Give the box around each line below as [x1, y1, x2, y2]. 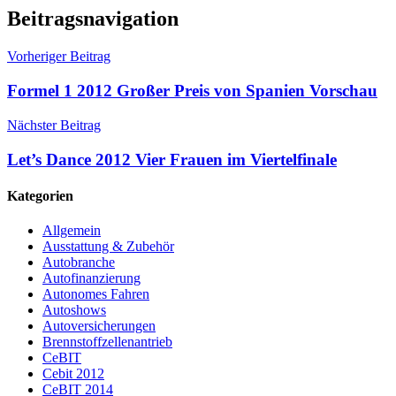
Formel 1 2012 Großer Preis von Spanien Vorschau [7, 81, 377, 101]
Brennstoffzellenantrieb [42, 334, 172, 350]
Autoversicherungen [42, 318, 156, 334]
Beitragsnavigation [7, 7, 179, 31]
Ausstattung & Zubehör [42, 239, 174, 255]
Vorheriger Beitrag [7, 49, 110, 65]
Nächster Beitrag [7, 117, 101, 133]
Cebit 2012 [42, 366, 104, 382]
